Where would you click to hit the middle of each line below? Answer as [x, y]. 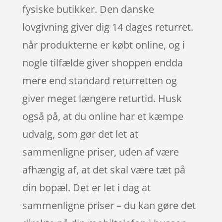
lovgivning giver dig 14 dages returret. [108, 27]
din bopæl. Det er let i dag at [86, 187]
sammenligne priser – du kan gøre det [109, 205]
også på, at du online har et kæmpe [103, 116]
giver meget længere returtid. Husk [102, 98]
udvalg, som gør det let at [80, 134]
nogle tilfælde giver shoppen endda [102, 62]
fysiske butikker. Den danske [88, 9]
